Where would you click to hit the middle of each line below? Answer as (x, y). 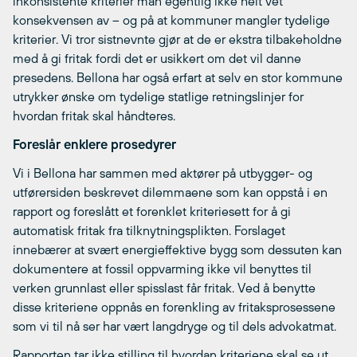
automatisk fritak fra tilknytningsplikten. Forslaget (149, 230)
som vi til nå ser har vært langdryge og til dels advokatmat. (175, 326)
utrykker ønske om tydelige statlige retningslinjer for (158, 96)
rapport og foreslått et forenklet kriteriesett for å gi (152, 211)
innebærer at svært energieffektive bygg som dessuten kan (177, 249)
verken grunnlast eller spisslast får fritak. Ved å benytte (164, 288)
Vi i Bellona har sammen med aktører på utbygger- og (163, 173)
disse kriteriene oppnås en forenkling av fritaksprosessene (174, 307)
